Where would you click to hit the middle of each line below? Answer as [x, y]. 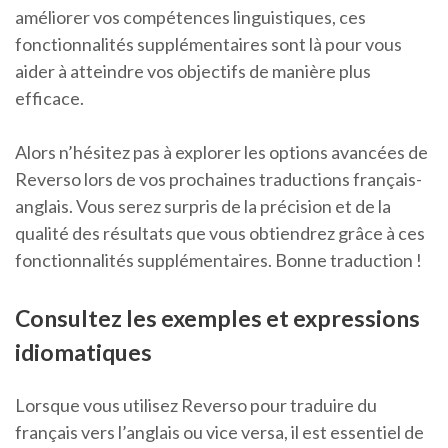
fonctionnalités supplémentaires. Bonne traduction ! [218, 260]
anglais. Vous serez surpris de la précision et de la [203, 206]
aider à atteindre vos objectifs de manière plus [193, 71]
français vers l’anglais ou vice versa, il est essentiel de [219, 432]
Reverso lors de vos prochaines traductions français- [218, 179]
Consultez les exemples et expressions [217, 318]
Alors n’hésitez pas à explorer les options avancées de [221, 152]
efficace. [49, 98]
